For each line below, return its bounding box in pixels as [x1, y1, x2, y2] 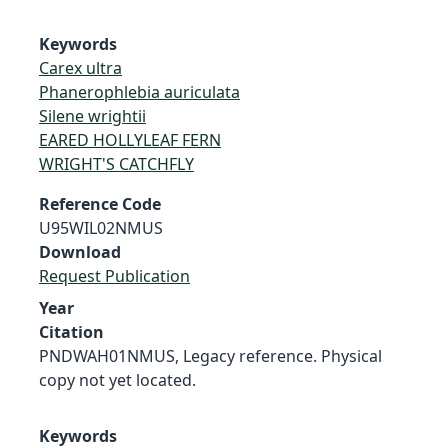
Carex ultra [39, 56, 122, 79]
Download [39, 240, 121, 263]
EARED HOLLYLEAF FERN [39, 128, 221, 151]
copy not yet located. [39, 368, 196, 391]
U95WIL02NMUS [39, 216, 163, 239]
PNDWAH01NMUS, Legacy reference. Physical [39, 344, 382, 367]
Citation [39, 320, 104, 343]
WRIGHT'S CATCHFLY [39, 152, 194, 175]
